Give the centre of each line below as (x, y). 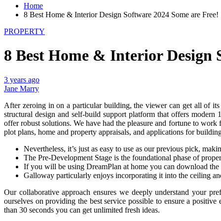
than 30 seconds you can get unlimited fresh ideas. (82, 210)
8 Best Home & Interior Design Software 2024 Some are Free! (121, 14)
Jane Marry (21, 88)
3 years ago (22, 79)
